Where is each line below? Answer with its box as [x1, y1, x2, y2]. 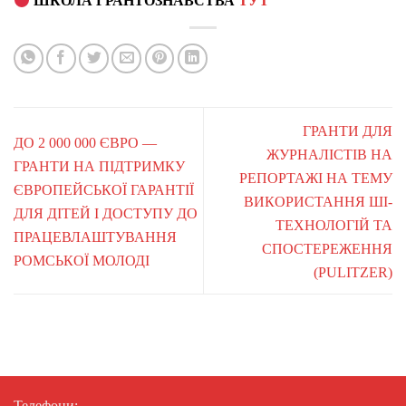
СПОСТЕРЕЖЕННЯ [262, 240, 392, 256]
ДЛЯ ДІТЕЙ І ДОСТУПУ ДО [14, 205, 198, 221]
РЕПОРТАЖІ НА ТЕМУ [239, 169, 392, 186]
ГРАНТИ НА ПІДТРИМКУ [14, 158, 185, 174]
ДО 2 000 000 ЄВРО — [14, 134, 157, 150]
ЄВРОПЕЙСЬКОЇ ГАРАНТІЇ [14, 181, 194, 198]
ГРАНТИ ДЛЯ [303, 122, 392, 139]
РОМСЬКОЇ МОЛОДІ [14, 252, 150, 268]
